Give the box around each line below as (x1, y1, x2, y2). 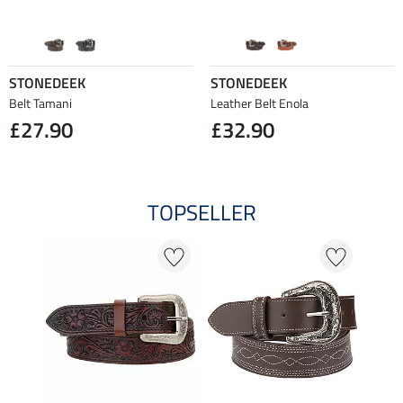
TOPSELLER (147, 195, 256, 228)
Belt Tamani (9, 93, 72, 112)
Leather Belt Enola (210, 93, 309, 112)
